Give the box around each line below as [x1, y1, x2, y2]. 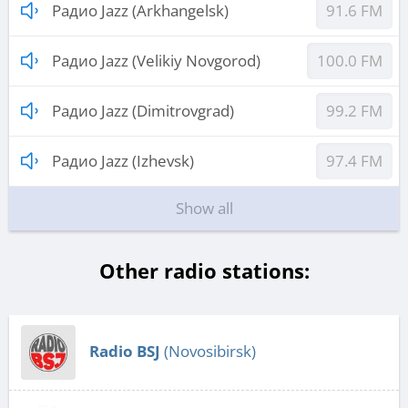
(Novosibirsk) [160, 341, 256, 362]
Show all [175, 198, 233, 219]
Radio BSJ [89, 341, 160, 362]
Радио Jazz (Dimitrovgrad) [52, 100, 234, 122]
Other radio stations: [98, 257, 310, 285]
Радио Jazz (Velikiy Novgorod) [52, 50, 260, 72]
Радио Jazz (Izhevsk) [52, 150, 194, 172]
